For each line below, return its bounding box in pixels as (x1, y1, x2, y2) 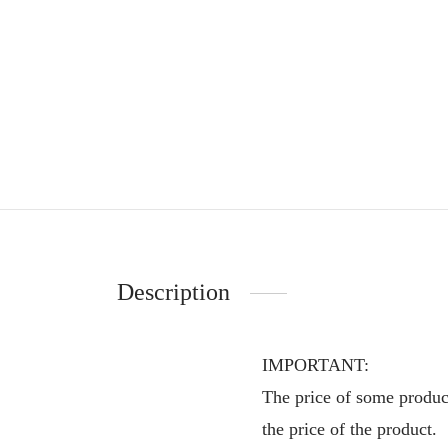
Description (117, 279, 230, 306)
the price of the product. (262, 419, 437, 440)
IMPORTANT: (262, 355, 369, 376)
